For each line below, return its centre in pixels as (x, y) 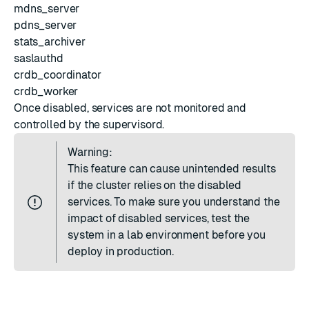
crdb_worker (46, 91)
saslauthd (39, 58)
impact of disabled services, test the (159, 218)
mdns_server (47, 9)
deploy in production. (121, 251)
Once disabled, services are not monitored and (130, 108)
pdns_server (46, 25)
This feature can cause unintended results (172, 169)
